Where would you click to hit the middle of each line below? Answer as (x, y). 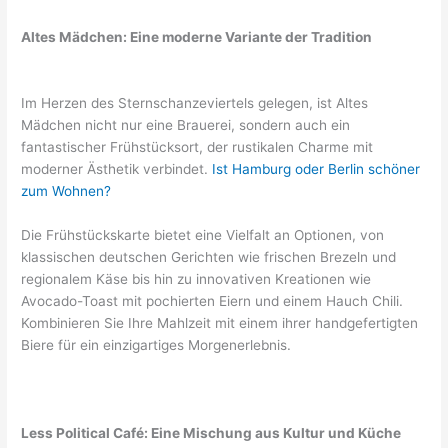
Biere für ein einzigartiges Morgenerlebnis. (156, 344)
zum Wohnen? (66, 191)
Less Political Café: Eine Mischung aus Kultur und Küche (211, 432)
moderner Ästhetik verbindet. (117, 169)
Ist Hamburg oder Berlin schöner (316, 169)
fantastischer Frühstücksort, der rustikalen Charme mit (197, 147)
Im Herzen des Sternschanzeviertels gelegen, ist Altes (195, 103)
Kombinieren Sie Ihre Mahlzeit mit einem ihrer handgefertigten (220, 322)
